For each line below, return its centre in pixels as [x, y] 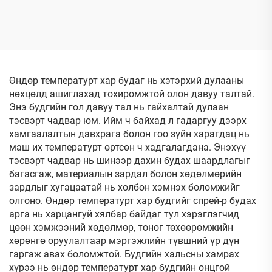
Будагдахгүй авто [204, 8]
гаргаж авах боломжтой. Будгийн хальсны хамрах [124, 254]
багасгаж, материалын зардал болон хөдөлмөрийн [125, 174]
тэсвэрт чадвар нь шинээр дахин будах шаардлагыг [130, 161]
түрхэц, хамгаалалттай [68, 8]
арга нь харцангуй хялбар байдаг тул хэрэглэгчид [124, 214]
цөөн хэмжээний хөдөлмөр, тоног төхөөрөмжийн [121, 227]
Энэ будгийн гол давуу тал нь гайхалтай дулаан [119, 107]
